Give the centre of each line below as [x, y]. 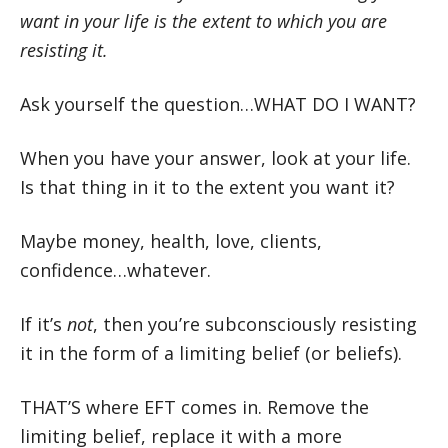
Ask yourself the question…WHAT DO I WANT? [218, 104]
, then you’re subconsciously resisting [255, 324]
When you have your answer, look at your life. [215, 158]
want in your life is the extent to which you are [203, 21]
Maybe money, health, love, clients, [171, 241]
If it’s [43, 324]
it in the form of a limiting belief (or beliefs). [211, 353]
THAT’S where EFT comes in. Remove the [194, 407]
